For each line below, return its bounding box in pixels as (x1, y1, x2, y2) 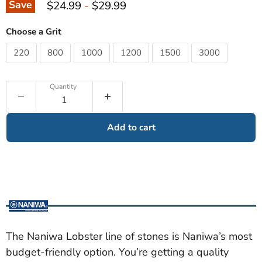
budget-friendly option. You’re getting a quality (6, 245, 229, 259)
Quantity (50, 82, 77, 92)
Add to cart (106, 121, 156, 135)
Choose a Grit (6, 26, 61, 38)
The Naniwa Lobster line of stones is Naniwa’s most (6, 229, 252, 243)
